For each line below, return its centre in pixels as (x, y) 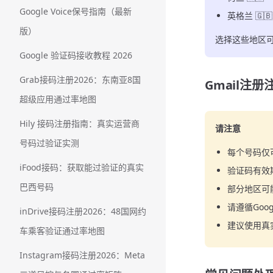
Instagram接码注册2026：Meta (82, 255)
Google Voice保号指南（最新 (76, 11)
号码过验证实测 (49, 143)
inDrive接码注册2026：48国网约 (83, 211)
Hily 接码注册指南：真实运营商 (80, 123)
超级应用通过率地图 (58, 99)
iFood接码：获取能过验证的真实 (82, 167)
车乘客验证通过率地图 (62, 231)
